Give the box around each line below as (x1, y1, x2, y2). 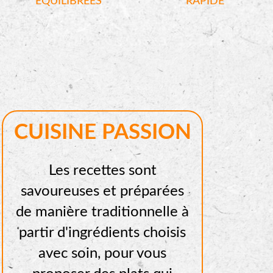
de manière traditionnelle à (16, 205, 189, 219)
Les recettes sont (48, 163, 157, 178)
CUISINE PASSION (13, 122, 191, 143)
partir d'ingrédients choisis (19, 225, 186, 240)
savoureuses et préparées (21, 184, 184, 199)
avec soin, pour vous (38, 246, 166, 261)
